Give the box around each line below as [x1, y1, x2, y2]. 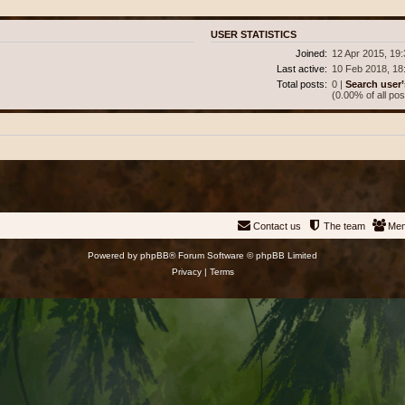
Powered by [88, 250, 140, 261]
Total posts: [277, 78, 328, 89]
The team [324, 221, 365, 232]
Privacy [171, 267, 202, 278]
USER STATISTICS [210, 29, 297, 41]
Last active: [277, 62, 328, 74]
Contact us [253, 221, 301, 232]
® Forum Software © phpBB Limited [169, 250, 317, 261]
